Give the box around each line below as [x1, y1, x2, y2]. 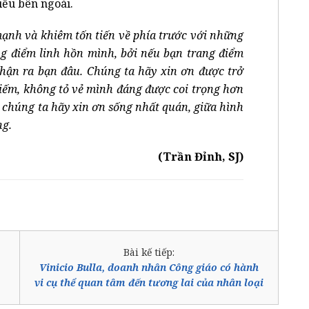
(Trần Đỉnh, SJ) [158, 148, 243, 164]
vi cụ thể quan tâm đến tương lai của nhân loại [34, 275, 263, 289]
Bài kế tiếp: [123, 245, 175, 259]
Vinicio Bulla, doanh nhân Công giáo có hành [39, 260, 259, 274]
